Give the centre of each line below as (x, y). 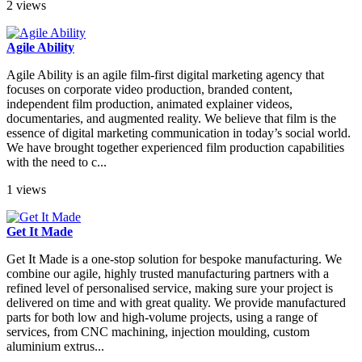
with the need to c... (57, 162)
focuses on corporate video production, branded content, (149, 90)
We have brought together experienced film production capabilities (175, 148)
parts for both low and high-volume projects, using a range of (162, 318)
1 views (26, 190)
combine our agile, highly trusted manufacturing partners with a (168, 274)
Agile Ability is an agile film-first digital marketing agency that (165, 75)
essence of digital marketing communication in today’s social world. (179, 133)
